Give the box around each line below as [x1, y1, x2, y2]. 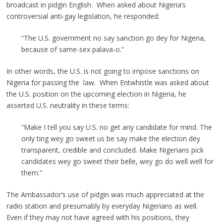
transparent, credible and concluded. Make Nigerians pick [21, 145, 204, 155]
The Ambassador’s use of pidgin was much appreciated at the [6, 189, 204, 199]
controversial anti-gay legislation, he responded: [6, 11, 160, 21]
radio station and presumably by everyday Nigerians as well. [6, 201, 200, 211]
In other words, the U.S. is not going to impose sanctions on [6, 66, 199, 76]
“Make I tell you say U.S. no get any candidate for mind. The [21, 122, 212, 132]
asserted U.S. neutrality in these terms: [6, 100, 129, 110]
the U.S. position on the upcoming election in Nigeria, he [6, 89, 186, 99]
